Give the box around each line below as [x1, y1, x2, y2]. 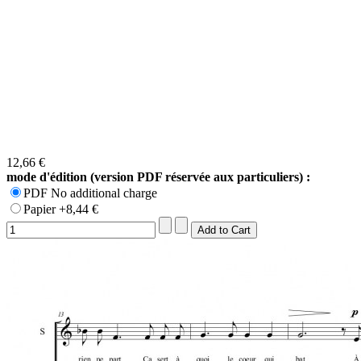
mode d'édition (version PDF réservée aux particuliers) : [6, 169, 310, 184]
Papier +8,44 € [23, 201, 98, 216]
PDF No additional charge [23, 185, 157, 200]
